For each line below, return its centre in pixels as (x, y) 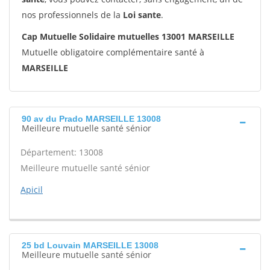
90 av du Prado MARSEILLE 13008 (91, 119)
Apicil (32, 190)
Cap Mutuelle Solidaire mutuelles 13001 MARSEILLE (128, 36)
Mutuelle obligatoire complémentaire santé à (113, 52)
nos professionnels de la (72, 15)
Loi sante (142, 15)
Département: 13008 (62, 152)
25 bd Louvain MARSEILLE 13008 (90, 245)
